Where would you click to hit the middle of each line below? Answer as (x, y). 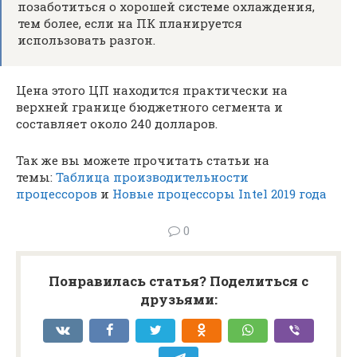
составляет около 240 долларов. (117, 124)
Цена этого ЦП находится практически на (152, 90)
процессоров (57, 194)
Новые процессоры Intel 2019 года (220, 194)
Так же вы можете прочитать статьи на (143, 160)
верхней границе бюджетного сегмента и (149, 107)
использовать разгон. (86, 40)
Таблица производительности (152, 177)
